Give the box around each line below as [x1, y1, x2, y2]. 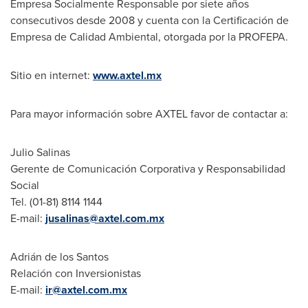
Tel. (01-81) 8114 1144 [10, 194, 102, 210]
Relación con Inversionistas [10, 265, 141, 281]
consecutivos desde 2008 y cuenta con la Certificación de [10, 12, 289, 28]
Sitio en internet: [10, 67, 93, 83]
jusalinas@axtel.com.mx [45, 210, 164, 226]
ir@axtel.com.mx [45, 282, 127, 298]
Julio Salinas [10, 144, 70, 160]
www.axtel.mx [93, 67, 162, 83]
